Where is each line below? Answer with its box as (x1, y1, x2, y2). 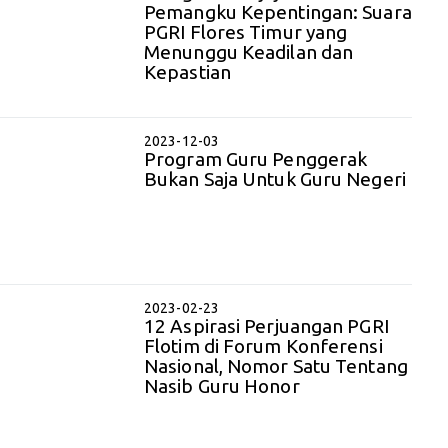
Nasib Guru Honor (144, 375, 300, 398)
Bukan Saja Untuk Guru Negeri (144, 167, 406, 190)
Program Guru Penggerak (144, 147, 368, 170)
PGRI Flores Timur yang (144, 20, 348, 43)
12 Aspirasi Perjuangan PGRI (144, 315, 389, 338)
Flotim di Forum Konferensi (144, 335, 383, 358)
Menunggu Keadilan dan (144, 40, 354, 63)
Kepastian (144, 60, 231, 83)
